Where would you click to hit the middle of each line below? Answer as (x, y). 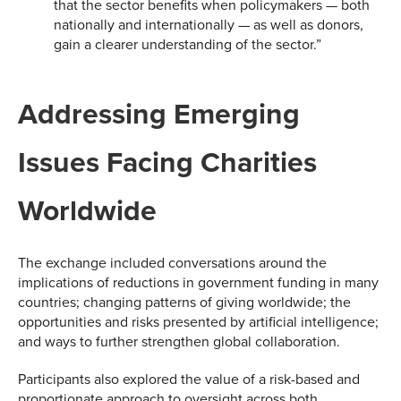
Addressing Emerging (159, 114)
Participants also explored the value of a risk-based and (189, 379)
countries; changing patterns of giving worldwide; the (184, 302)
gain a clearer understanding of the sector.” (188, 44)
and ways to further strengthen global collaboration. (179, 341)
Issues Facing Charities (167, 162)
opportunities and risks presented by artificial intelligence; (198, 322)
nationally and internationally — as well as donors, (209, 25)
